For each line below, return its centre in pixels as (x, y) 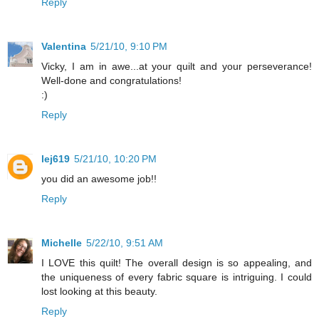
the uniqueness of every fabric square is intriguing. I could (177, 277)
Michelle (62, 242)
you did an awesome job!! (99, 178)
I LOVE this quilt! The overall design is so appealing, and (177, 262)
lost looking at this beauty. (99, 291)
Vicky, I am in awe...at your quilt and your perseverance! (177, 66)
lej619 (56, 158)
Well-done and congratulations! (111, 80)
